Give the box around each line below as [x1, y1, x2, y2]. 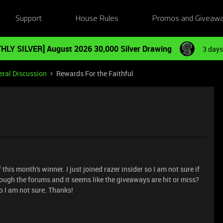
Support [15, 14, 42, 23]
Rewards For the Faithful [56, 69, 133, 78]
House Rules [76, 14, 119, 23]
